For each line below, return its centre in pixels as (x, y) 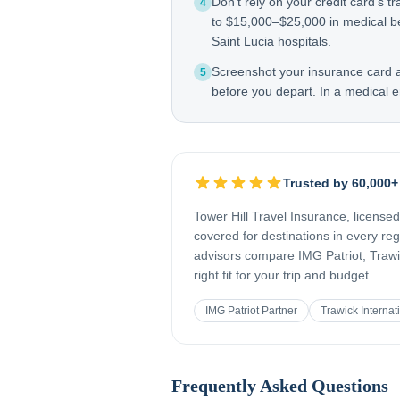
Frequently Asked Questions (280, 386)
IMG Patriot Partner (251, 311)
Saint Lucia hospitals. (271, 41)
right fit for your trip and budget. (283, 275)
